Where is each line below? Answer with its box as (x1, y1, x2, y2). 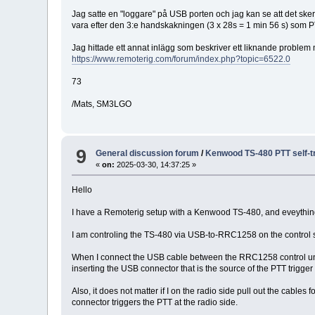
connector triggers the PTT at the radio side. (72, 297, 238, 307)
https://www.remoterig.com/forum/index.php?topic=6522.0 (72, 54, 291, 65)
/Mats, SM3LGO (72, 99, 132, 110)
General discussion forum (96, 148, 200, 158)
